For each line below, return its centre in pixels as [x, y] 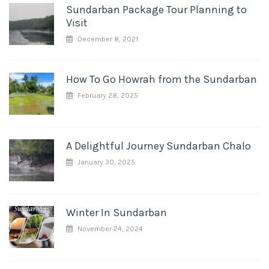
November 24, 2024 [109, 229]
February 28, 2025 [107, 95]
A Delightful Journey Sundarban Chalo [159, 146]
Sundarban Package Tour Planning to [156, 10]
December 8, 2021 [107, 39]
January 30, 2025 [105, 162]
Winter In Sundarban [116, 213]
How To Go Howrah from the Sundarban [162, 79]
